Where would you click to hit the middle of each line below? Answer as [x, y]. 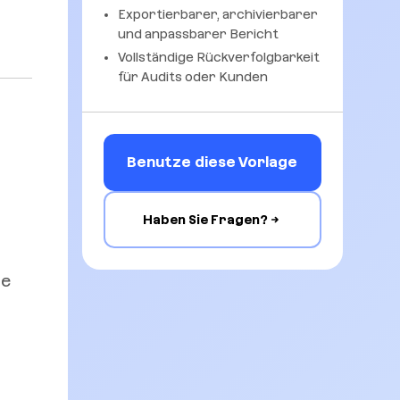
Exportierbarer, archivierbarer [217, 14]
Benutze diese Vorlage [212, 162]
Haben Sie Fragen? [205, 219]
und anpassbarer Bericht [198, 34]
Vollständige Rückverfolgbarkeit [218, 57]
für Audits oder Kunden [192, 77]
